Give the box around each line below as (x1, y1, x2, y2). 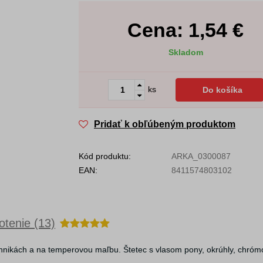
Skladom (168, 48, 203, 57)
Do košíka (202, 85, 242, 95)
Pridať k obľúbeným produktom (94, 119, 235, 129)
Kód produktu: (79, 151, 131, 161)
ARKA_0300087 (171, 151, 231, 161)
